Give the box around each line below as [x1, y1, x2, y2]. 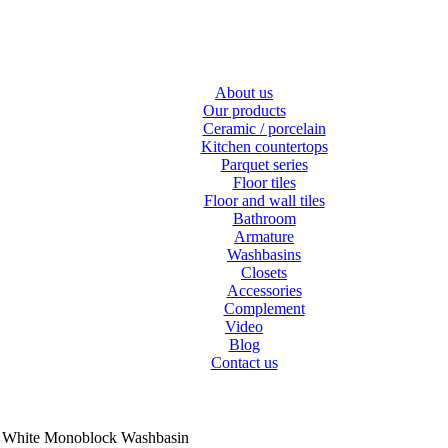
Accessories [226, 282, 302, 299]
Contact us [210, 354, 278, 371]
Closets [241, 264, 287, 281]
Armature [234, 228, 294, 245]
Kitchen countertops [200, 138, 328, 155]
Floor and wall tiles [203, 192, 325, 209]
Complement [223, 300, 305, 317]
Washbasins [227, 246, 301, 263]
